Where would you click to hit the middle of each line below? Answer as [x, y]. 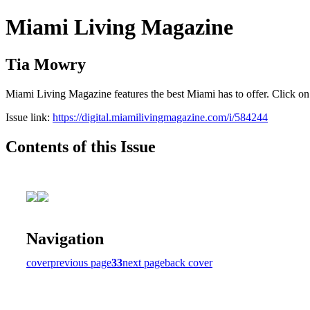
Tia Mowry [46, 64]
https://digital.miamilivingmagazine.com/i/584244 [160, 117]
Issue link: [29, 117]
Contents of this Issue [81, 146]
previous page [81, 262]
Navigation [65, 238]
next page [144, 262]
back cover [189, 262]
